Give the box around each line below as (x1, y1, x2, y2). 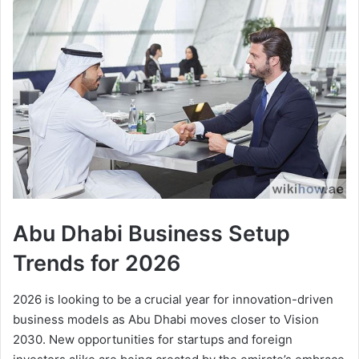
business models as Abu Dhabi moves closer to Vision (13, 311, 319, 327)
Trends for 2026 (13, 250, 181, 277)
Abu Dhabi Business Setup (13, 220, 290, 248)
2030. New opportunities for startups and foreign (13, 331, 292, 347)
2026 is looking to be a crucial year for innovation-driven (13, 291, 333, 307)
